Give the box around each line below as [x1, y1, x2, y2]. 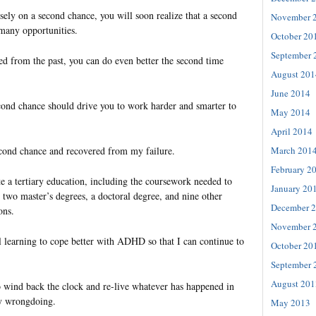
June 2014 [271, 86, 310, 99]
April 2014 [271, 124, 312, 138]
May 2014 [271, 105, 310, 119]
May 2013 [271, 296, 310, 309]
